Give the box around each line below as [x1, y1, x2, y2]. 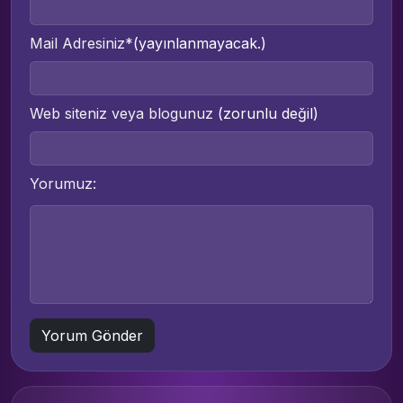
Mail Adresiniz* [30, 34, 133, 53]
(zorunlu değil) [213, 104, 318, 123]
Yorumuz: [30, 175, 96, 193]
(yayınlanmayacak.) [133, 34, 266, 53]
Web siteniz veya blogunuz [30, 104, 213, 123]
